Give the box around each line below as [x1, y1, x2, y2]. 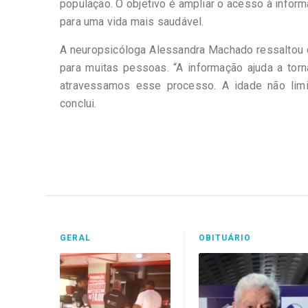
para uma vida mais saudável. [60, 15, 204, 28]
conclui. [60, 97, 97, 110]
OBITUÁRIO [198, 233, 251, 243]
